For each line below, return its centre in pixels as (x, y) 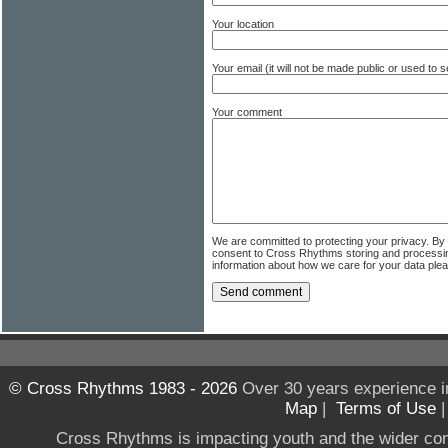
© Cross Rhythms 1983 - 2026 (122, 389)
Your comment (247, 112)
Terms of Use (386, 409)
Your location (243, 24)
